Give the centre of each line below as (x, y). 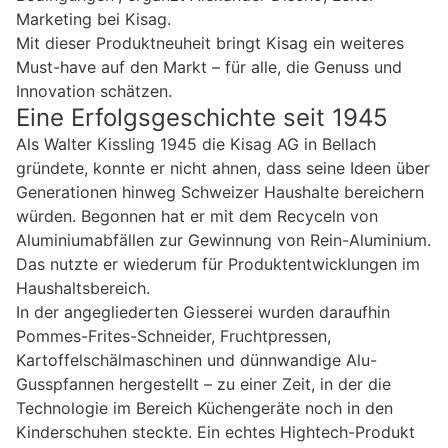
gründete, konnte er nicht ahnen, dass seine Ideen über (223, 168)
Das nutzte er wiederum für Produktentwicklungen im (218, 264)
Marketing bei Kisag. (93, 19)
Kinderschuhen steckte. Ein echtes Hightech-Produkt (215, 432)
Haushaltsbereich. (83, 288)
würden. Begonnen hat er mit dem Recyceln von (197, 216)
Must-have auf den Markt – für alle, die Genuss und (209, 67)
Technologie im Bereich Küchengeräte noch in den (204, 408)
